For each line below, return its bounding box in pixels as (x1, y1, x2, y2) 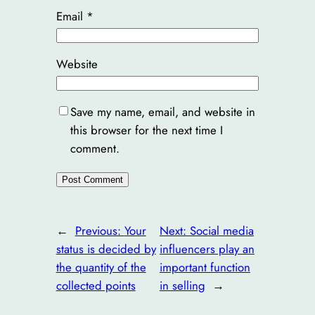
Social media (189, 222, 254, 240)
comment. (70, 140, 120, 157)
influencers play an (159, 240, 255, 258)
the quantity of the (56, 259, 146, 276)
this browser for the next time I (70, 122, 223, 139)
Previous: (75, 222, 124, 240)
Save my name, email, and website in (70, 103, 255, 121)
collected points (56, 277, 136, 295)
